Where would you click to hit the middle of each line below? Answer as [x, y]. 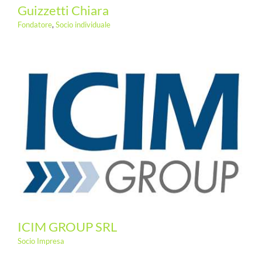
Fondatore [35, 24]
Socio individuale [83, 24]
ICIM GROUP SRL [67, 226]
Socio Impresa [41, 241]
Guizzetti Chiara [63, 10]
